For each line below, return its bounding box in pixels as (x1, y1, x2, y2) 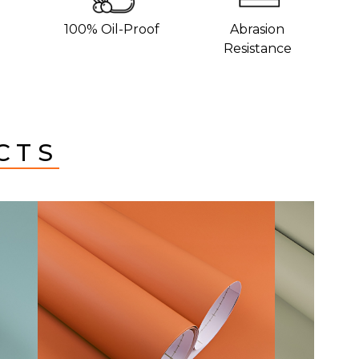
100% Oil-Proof (64, 21, 160, 37)
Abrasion (230, 21, 285, 37)
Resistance (223, 40, 292, 56)
